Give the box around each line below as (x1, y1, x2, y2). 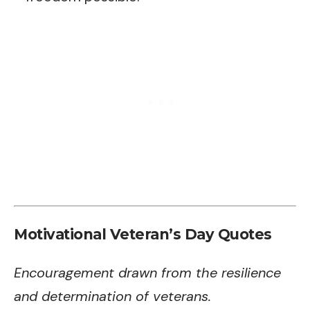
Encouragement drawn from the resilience (14, 264, 281, 282)
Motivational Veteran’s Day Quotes (14, 225, 272, 243)
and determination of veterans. (14, 287, 211, 305)
